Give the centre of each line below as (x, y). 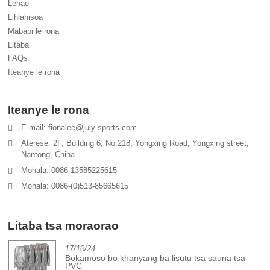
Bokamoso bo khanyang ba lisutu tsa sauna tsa (155, 258)
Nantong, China (48, 154)
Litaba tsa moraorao (64, 226)
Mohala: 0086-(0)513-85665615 (75, 186)
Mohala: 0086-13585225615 (69, 170)
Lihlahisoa (26, 17)
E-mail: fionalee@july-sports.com (79, 127)
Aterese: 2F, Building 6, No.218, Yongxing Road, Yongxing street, (135, 143)
